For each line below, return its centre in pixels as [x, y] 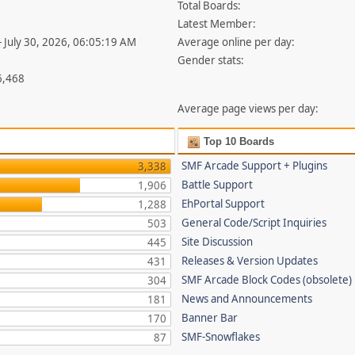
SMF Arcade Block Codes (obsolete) [267, 280]
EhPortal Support [223, 204]
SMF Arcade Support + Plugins [255, 166]
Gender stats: [211, 61]
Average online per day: [237, 42]
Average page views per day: [248, 109]
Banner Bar [210, 318]
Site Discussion [218, 242]
